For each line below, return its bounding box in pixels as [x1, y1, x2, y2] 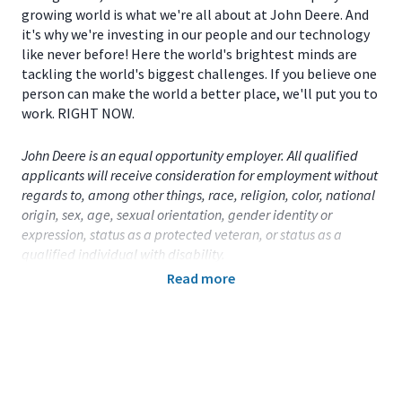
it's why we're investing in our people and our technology [22, 25, 370, 43]
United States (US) [137, 287, 253, 305]
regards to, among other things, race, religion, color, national [22, 186, 375, 204]
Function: [22, 307, 83, 325]
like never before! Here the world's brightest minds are [22, 45, 357, 63]
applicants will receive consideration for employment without [22, 166, 378, 184]
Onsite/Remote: [22, 366, 126, 384]
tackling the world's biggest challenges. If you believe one [22, 65, 377, 83]
